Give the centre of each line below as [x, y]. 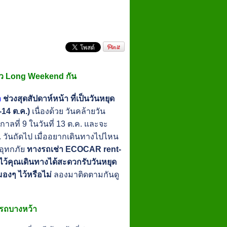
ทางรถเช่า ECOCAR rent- [74, 149]
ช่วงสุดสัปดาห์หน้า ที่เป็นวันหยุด [59, 98]
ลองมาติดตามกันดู [86, 174]
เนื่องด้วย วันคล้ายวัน [68, 111]
